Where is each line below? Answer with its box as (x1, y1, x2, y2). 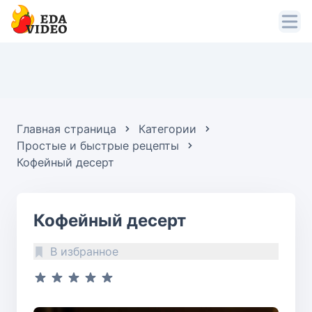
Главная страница (17, 122, 116, 136)
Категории (139, 122, 196, 136)
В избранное (50, 244, 118, 259)
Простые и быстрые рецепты (17, 139, 179, 153)
